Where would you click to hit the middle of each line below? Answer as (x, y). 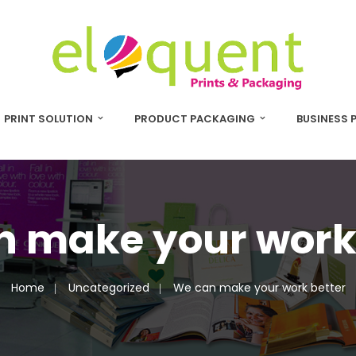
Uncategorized (108, 287)
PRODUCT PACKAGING (195, 119)
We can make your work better (259, 287)
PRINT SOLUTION (48, 119)
